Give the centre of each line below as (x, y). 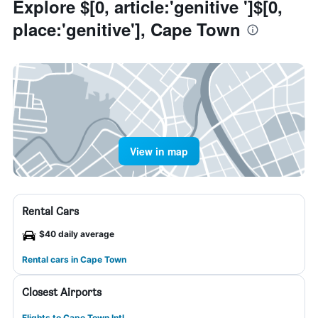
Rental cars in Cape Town (74, 259)
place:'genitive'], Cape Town (127, 29)
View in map (159, 151)
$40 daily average (77, 234)
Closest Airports (62, 292)
